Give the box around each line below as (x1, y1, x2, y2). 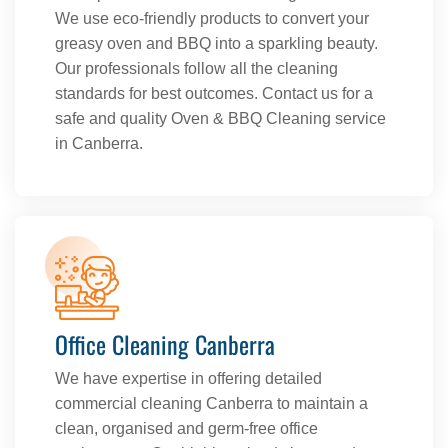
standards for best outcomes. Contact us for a (55, 85, 373, 103)
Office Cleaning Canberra (55, 326, 275, 363)
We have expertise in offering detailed (55, 370, 322, 388)
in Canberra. (55, 135, 143, 153)
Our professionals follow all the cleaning (55, 60, 338, 78)
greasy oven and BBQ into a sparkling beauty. (55, 35, 378, 53)
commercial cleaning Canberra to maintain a (55, 395, 368, 413)
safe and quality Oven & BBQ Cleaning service (55, 110, 386, 128)
